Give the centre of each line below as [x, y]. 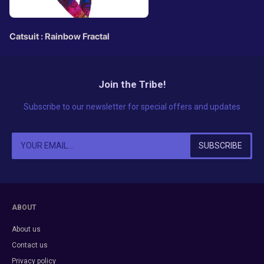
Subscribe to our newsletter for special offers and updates [132, 107]
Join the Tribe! [132, 85]
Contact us [30, 245]
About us [26, 230]
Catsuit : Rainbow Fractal [60, 37]
